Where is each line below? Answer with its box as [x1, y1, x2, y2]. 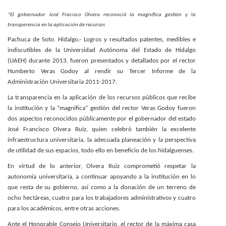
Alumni [5, 28, 27, 37]
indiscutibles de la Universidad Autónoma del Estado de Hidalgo [8, 47, 196, 53]
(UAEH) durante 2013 [8, 58, 67, 64]
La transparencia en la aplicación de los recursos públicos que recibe [8, 94, 196, 101]
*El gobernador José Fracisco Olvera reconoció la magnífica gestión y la [8, 12, 196, 18]
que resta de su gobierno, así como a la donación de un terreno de [8, 184, 196, 191]
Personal [5, 8, 33, 17]
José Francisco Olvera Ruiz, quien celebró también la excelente [8, 126, 196, 133]
